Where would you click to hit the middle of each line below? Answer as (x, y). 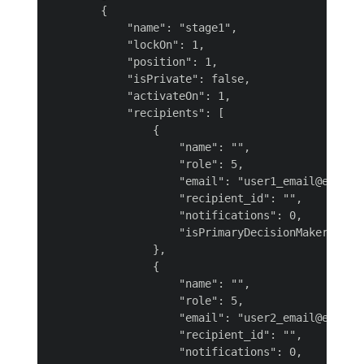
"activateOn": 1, (140, 96)
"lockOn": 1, (127, 45)
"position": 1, (133, 62)
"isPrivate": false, (149, 79)
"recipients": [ (136, 113)
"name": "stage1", (143, 28)
